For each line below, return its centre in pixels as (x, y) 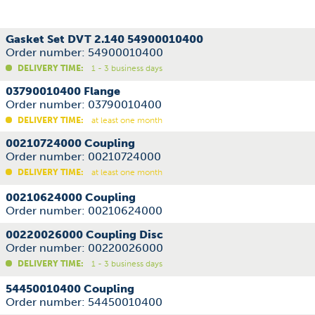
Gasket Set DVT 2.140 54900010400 (104, 39)
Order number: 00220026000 (84, 248)
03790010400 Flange (63, 91)
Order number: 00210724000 (83, 156)
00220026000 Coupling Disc (84, 234)
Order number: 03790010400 (84, 104)
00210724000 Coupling (70, 143)
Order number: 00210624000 (84, 211)
